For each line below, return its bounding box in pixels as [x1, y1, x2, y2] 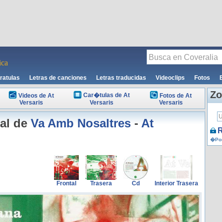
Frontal [56, 180, 76, 187]
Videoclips [156, 74, 185, 81]
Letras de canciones [29, 74, 87, 81]
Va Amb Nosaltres [31, 116, 131, 130]
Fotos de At [160, 92, 192, 99]
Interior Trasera [155, 180, 198, 187]
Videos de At [18, 92, 54, 99]
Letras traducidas [96, 74, 146, 81]
